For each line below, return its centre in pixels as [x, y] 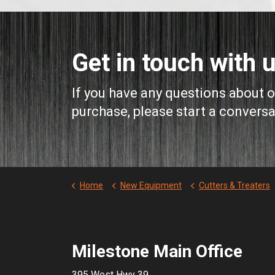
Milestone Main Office [157, 252]
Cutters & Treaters [234, 186]
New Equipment [151, 186]
